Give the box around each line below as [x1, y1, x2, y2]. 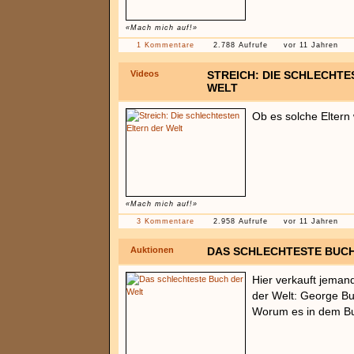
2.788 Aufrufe [213, 41, 268, 49]
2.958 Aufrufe [213, 217, 268, 225]
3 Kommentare [137, 217, 194, 225]
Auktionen [130, 245, 174, 254]
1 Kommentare [137, 41, 194, 49]
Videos [130, 69, 159, 78]
